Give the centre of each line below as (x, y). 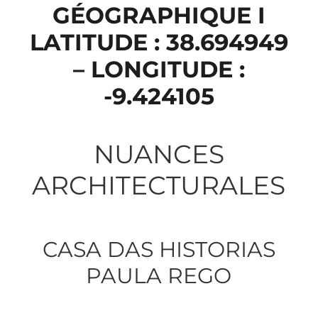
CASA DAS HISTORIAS (159, 249)
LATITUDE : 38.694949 (159, 42)
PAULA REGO (159, 275)
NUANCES (159, 154)
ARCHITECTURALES (159, 185)
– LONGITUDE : (159, 69)
